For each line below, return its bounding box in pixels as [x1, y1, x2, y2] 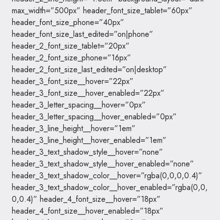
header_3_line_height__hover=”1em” [12, 123, 136, 134]
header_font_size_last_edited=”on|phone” [12, 28, 153, 40]
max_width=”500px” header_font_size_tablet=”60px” [12, 5, 192, 16]
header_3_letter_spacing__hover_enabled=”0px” [12, 111, 177, 122]
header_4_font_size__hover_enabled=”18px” [12, 205, 164, 217]
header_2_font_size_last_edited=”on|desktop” [12, 64, 167, 75]
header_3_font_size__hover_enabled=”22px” [12, 87, 165, 99]
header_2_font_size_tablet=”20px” [12, 40, 130, 52]
